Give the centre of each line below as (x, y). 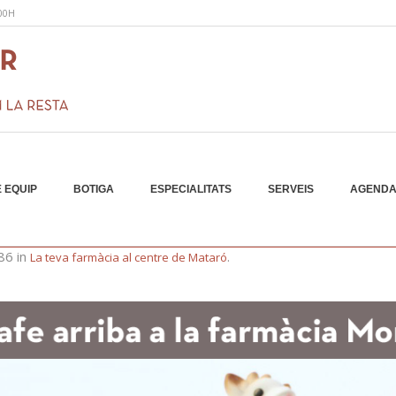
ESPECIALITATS (191, 189)
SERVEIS (291, 189)
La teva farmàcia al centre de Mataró (129, 257)
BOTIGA (94, 189)
